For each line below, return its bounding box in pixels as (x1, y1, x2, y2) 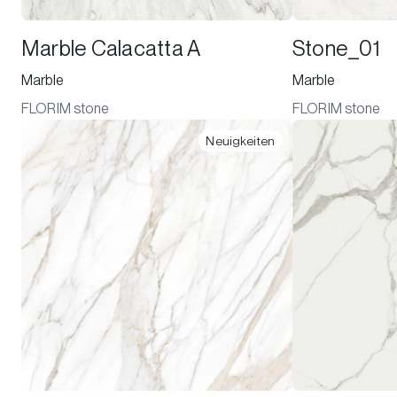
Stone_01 (292, 35, 380, 61)
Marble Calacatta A (21, 35, 201, 61)
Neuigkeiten (206, 133, 275, 148)
